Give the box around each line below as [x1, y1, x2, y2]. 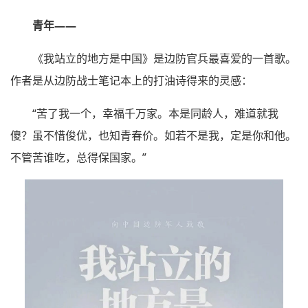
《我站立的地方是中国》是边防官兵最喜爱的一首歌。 [32, 51, 296, 67]
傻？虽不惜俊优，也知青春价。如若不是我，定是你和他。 [10, 128, 296, 144]
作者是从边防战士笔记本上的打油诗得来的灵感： [10, 73, 252, 89]
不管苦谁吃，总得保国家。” [10, 150, 146, 166]
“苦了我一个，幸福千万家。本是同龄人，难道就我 [32, 106, 278, 122]
